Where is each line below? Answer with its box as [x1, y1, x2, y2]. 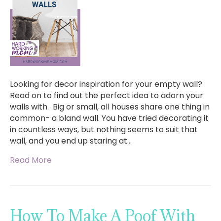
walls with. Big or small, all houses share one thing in [10, 101, 210, 113]
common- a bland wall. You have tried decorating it [10, 112, 209, 124]
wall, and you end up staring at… [10, 135, 132, 147]
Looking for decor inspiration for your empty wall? [10, 78, 202, 90]
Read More [10, 154, 52, 166]
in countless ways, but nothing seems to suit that [10, 124, 198, 136]
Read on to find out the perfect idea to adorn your [10, 90, 203, 102]
